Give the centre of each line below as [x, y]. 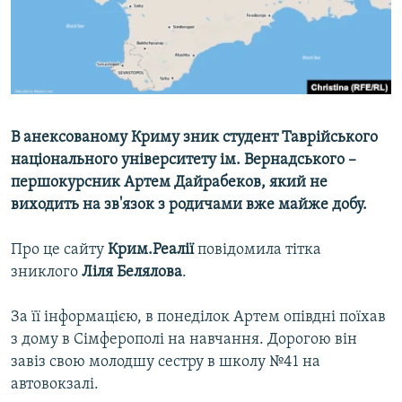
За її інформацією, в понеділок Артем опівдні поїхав [198, 318]
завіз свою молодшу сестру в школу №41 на [166, 363]
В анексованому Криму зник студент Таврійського [194, 138]
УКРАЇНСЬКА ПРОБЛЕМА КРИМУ [114, 81]
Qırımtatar [51, 64]
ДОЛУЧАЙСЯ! [51, 112]
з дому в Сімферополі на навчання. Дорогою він [184, 340]
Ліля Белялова [132, 273]
